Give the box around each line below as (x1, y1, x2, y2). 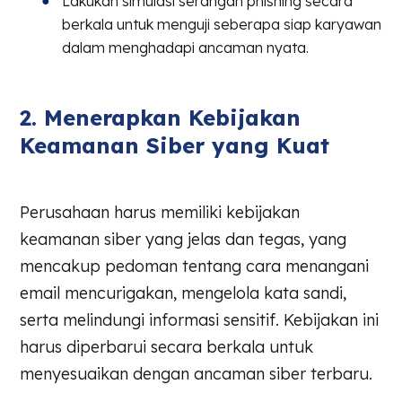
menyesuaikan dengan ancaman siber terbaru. (20, 363, 373, 384)
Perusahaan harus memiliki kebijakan (20, 201, 301, 223)
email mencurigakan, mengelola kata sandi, (20, 282, 347, 303)
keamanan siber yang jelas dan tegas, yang (20, 228, 347, 249)
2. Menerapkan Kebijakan (20, 103, 301, 131)
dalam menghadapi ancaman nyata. (62, 39, 310, 57)
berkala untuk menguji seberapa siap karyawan (62, 15, 382, 34)
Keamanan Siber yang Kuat (20, 131, 330, 159)
